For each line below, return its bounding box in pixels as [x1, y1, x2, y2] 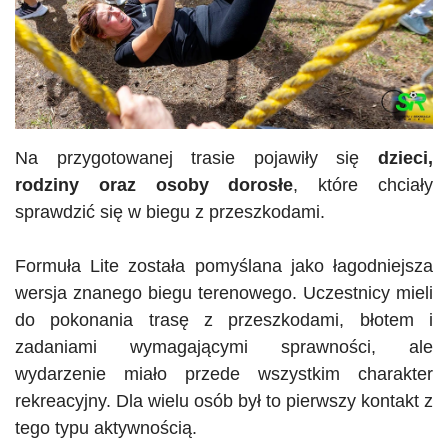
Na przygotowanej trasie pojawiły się [15, 147, 378, 168]
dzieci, [378, 147, 433, 168]
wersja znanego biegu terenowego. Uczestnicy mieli [15, 282, 433, 303]
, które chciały [293, 174, 434, 195]
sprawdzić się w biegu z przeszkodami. [15, 201, 325, 222]
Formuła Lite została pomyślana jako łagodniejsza [15, 255, 433, 276]
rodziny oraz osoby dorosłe [15, 174, 294, 195]
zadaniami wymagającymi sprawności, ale [15, 336, 433, 357]
